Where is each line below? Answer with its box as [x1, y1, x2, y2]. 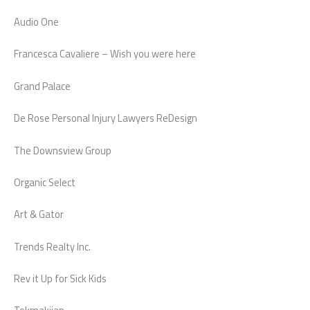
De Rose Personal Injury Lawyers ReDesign [14, 110, 197, 127]
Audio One [14, 14, 59, 30]
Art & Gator [14, 206, 64, 223]
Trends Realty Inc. [14, 238, 91, 255]
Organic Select [14, 174, 75, 190]
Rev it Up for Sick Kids [14, 270, 107, 286]
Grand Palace [14, 77, 71, 94]
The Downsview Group [14, 142, 111, 158]
